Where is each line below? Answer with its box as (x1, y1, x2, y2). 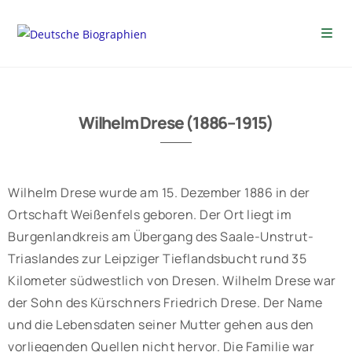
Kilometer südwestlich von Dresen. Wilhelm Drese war (8, 272, 336, 289)
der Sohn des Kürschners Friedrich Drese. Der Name (8, 294, 323, 311)
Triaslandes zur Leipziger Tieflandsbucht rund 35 (8, 250, 306, 267)
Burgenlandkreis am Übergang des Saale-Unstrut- (8, 228, 313, 245)
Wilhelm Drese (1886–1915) (79, 112, 273, 134)
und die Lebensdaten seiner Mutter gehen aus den (8, 316, 314, 333)
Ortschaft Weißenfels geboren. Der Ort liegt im (8, 206, 291, 223)
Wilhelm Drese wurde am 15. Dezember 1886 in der (8, 184, 310, 201)
